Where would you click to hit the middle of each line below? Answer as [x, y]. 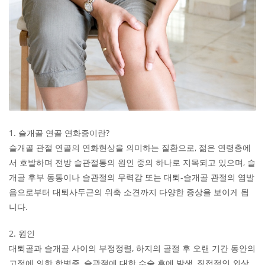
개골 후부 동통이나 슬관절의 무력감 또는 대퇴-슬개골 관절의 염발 [132, 177]
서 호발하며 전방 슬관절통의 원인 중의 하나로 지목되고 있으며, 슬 [132, 162]
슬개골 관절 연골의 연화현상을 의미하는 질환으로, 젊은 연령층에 [130, 147]
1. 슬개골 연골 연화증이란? [59, 132]
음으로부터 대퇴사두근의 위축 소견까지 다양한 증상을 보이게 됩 [129, 192]
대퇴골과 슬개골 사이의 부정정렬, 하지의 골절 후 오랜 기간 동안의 [132, 248]
